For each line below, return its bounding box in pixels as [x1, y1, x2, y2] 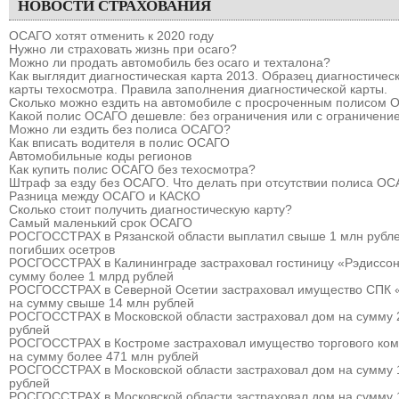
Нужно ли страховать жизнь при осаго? [9, 43, 237, 56]
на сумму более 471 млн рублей [9, 350, 199, 363]
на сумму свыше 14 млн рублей [9, 297, 194, 310]
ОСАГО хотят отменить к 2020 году [9, 29, 214, 43]
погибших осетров [9, 243, 115, 256]
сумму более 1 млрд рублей [9, 270, 174, 283]
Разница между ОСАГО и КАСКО [9, 190, 200, 203]
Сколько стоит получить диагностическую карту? [9, 203, 292, 216]
